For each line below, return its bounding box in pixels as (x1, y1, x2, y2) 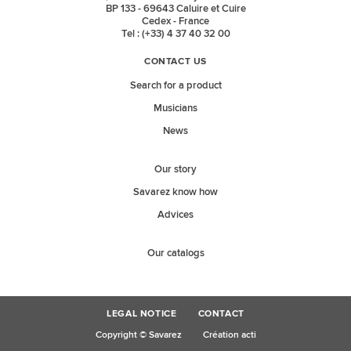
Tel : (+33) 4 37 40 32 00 (121, 27, 230, 40)
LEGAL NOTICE (107, 309, 177, 319)
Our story (154, 163, 197, 176)
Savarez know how (133, 186, 218, 199)
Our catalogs (147, 247, 204, 260)
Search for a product (129, 79, 222, 92)
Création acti (202, 328, 256, 341)
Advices (157, 208, 194, 222)
